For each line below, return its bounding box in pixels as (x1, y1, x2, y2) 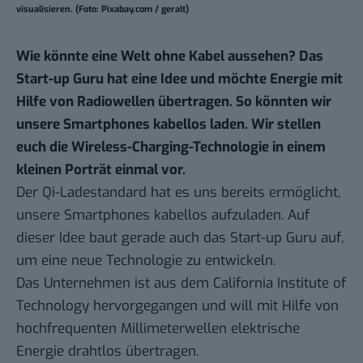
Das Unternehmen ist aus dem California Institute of (16, 274, 346, 293)
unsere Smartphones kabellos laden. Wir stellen (16, 115, 321, 135)
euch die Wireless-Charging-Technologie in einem (16, 138, 326, 157)
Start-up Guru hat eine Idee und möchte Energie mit (16, 70, 343, 89)
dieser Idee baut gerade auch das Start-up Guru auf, (16, 228, 344, 248)
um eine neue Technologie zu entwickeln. (16, 251, 275, 271)
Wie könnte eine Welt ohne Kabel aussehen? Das (16, 47, 323, 66)
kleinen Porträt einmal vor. (16, 160, 186, 180)
